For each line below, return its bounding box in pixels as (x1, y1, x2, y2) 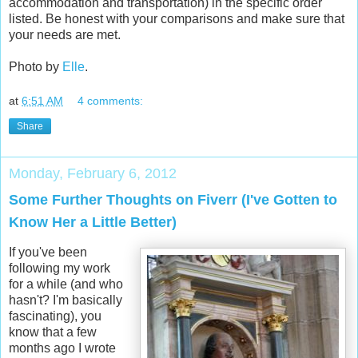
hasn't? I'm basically (9, 292, 122, 307)
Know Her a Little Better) (9, 214, 177, 231)
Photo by (9, 59, 62, 74)
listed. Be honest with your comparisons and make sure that (9, 11, 344, 26)
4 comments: (78, 94, 144, 108)
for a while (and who (9, 276, 123, 291)
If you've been (9, 245, 87, 259)
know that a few (9, 324, 97, 339)
